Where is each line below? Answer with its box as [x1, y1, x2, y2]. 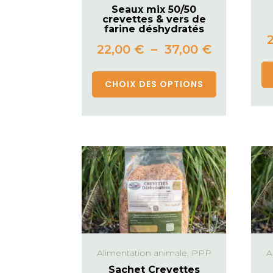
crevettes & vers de [102, 13, 206, 26]
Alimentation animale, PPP [96, 247, 211, 258]
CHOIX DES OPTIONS [104, 78, 204, 91]
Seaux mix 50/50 [112, 4, 197, 16]
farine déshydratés [104, 23, 204, 35]
